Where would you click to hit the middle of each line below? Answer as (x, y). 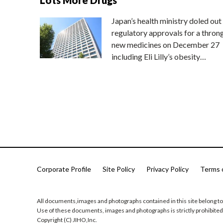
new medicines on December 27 (165, 44)
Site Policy (119, 169)
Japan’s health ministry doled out (166, 20)
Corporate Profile (64, 169)
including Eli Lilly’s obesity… (159, 56)
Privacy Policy (167, 169)
